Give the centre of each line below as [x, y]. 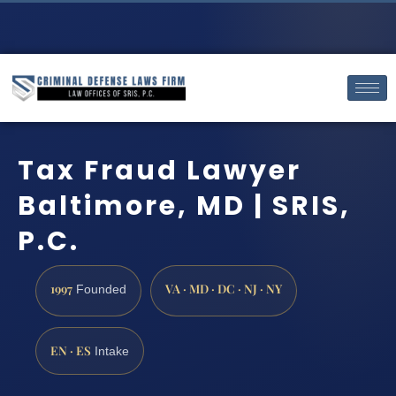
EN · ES [71, 350]
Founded [99, 290]
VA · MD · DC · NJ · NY [224, 289]
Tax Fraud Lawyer [160, 170]
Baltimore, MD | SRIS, [184, 206]
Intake [110, 351]
